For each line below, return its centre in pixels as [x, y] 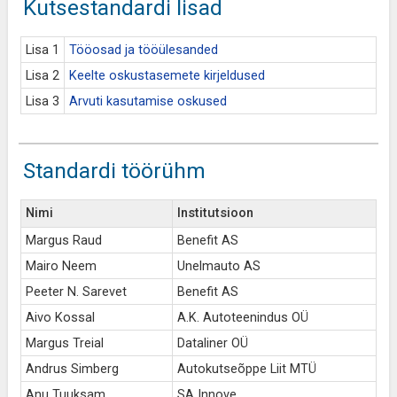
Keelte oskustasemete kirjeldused [167, 76]
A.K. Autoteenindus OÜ [242, 318]
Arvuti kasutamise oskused [148, 101]
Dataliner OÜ [212, 343]
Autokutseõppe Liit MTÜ [246, 369]
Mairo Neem [61, 266]
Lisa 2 [42, 76]
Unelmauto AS [218, 266]
